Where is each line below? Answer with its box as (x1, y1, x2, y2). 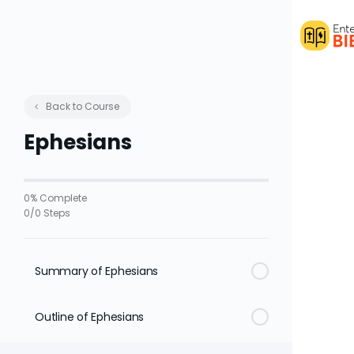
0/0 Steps (24, 206, 70, 220)
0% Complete (24, 191, 87, 205)
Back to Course (43, 100, 119, 113)
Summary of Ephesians (35, 263, 159, 279)
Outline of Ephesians (35, 309, 145, 325)
